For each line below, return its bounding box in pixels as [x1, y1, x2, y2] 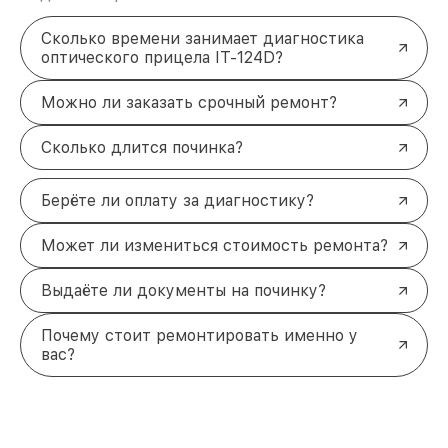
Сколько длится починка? [41, 138, 243, 158]
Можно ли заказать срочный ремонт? [41, 93, 337, 113]
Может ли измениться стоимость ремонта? [41, 236, 388, 256]
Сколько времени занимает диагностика [41, 29, 364, 49]
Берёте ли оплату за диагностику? [41, 191, 314, 211]
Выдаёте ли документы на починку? [41, 281, 326, 301]
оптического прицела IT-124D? [41, 48, 283, 68]
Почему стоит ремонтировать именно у [41, 326, 358, 346]
